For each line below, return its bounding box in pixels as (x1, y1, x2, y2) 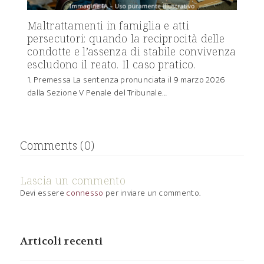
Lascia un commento (19, 173, 126, 187)
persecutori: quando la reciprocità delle (27, 31, 225, 45)
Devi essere (19, 185, 67, 200)
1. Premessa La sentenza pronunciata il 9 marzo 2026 (27, 72, 225, 87)
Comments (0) (19, 137, 95, 153)
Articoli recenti (19, 234, 103, 248)
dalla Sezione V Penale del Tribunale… (27, 85, 167, 100)
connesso (66, 185, 104, 200)
